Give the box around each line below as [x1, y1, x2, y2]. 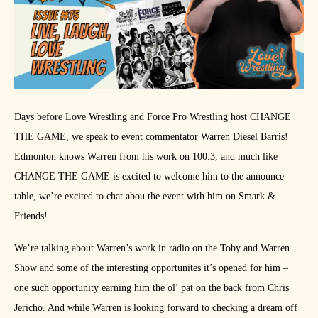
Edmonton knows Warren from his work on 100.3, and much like [14, 151, 278, 163]
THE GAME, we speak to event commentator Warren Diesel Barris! [14, 131, 288, 143]
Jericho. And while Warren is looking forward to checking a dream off [14, 302, 297, 314]
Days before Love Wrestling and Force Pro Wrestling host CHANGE [14, 111, 291, 123]
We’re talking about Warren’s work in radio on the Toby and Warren [14, 243, 290, 254]
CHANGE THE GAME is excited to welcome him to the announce [14, 171, 284, 182]
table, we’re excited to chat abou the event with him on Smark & [14, 191, 275, 202]
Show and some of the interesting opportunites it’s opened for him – [14, 263, 288, 274]
